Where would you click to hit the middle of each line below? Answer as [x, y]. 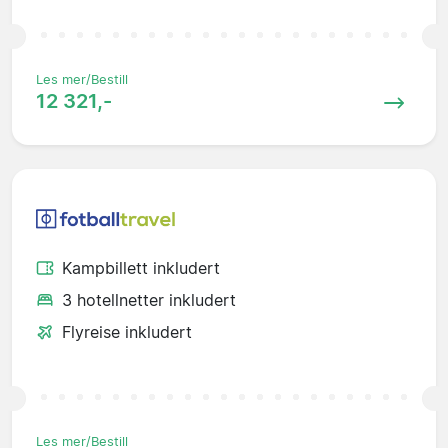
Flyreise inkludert [127, 332]
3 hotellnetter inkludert [149, 300]
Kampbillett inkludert [141, 268]
